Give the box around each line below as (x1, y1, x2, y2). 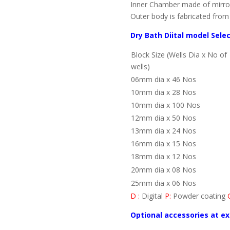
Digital (141, 191, 165, 201)
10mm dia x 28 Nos (130, 87, 196, 98)
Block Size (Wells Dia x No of (130, 50, 227, 60)
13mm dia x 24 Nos (130, 126, 196, 136)
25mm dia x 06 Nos (130, 178, 196, 188)
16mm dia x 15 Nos (130, 139, 196, 149)
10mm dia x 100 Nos (130, 100, 200, 110)
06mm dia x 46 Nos (130, 74, 196, 85)
